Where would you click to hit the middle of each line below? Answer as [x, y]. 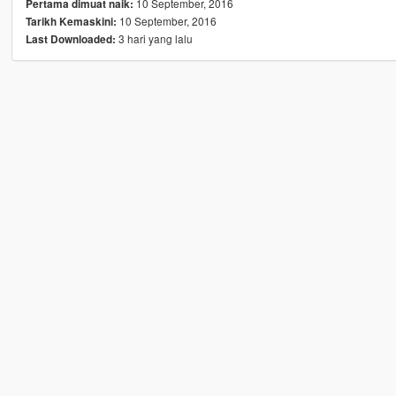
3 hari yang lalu [154, 39]
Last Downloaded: [70, 40]
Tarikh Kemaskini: [71, 22]
